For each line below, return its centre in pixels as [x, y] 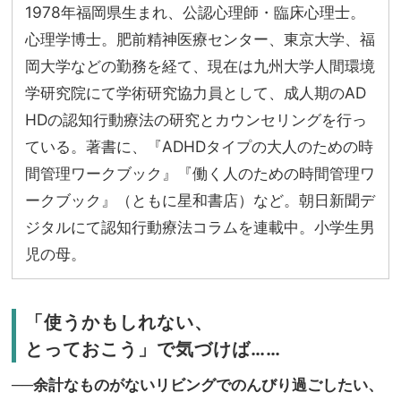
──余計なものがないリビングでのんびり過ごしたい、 [197, 384]
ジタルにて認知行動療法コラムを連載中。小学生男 [200, 226]
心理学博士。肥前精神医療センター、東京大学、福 [200, 38]
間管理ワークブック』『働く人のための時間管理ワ [200, 173]
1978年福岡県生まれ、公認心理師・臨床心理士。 [195, 12]
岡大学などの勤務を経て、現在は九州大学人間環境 [200, 65]
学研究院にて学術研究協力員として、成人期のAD [196, 92]
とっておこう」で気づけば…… [153, 349]
